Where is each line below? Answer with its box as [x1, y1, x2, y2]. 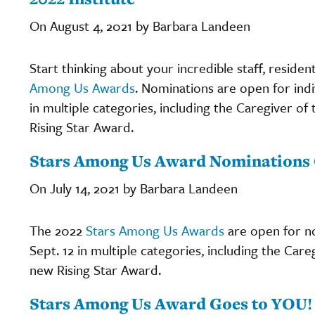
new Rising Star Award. [30, 259, 161, 279]
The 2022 [30, 220, 86, 240]
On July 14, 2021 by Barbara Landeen [30, 178, 238, 198]
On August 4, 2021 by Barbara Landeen [30, 15, 250, 35]
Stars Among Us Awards [86, 220, 224, 240]
